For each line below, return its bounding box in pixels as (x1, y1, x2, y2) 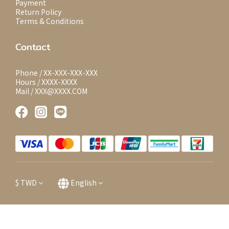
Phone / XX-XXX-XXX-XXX (15, 67, 98, 78)
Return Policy (15, 7, 61, 17)
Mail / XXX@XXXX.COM (15, 86, 87, 96)
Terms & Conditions (15, 16, 84, 26)
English (71, 177, 97, 188)
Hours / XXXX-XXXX (15, 77, 77, 87)
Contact (15, 39, 51, 54)
